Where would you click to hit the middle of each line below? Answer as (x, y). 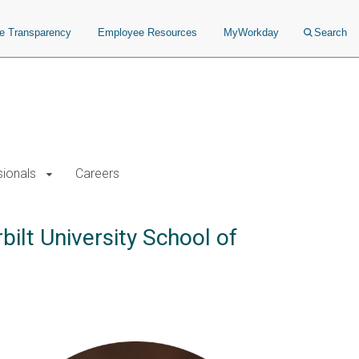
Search (331, 32)
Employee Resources (147, 32)
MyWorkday (251, 32)
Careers (97, 173)
